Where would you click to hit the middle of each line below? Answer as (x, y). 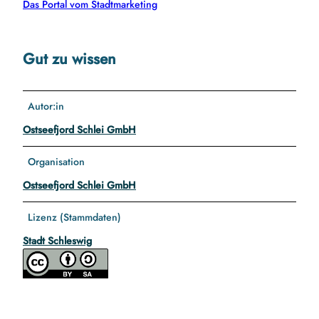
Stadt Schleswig (57, 241)
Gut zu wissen (69, 58)
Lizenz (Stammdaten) (75, 218)
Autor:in (46, 106)
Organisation (57, 162)
